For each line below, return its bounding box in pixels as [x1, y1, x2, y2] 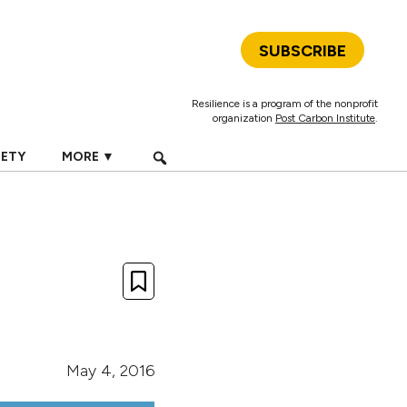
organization [213, 112, 275, 124]
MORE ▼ [61, 149, 114, 164]
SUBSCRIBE [259, 41, 346, 61]
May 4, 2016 [66, 361, 154, 381]
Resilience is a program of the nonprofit [192, 97, 378, 110]
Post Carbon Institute [275, 112, 375, 124]
